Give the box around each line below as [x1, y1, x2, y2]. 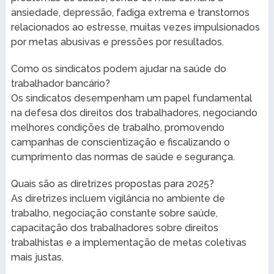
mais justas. [10, 251, 64, 263]
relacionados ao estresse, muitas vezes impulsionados [10, 21, 260, 33]
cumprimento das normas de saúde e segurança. [10, 150, 235, 163]
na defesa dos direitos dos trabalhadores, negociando [10, 106, 257, 119]
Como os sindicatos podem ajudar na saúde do [10, 62, 226, 75]
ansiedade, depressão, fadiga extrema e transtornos [10, 6, 250, 18]
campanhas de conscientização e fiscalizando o [10, 136, 230, 148]
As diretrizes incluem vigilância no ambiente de [10, 192, 225, 204]
